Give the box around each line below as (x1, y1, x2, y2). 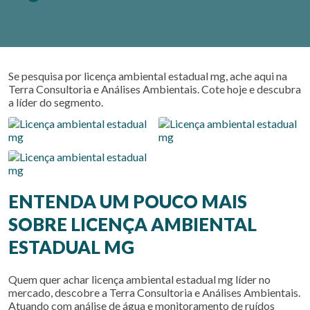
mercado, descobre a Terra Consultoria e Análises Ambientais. (8, 286, 300, 299)
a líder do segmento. (8, 95, 103, 109)
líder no (233, 273, 271, 286)
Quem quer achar (8, 273, 91, 286)
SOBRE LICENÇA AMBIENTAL (8, 213, 257, 235)
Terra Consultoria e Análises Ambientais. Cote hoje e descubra (8, 82, 301, 95)
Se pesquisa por (8, 69, 84, 82)
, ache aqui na (226, 69, 287, 82)
